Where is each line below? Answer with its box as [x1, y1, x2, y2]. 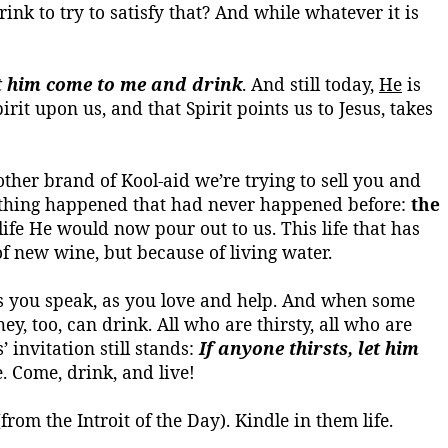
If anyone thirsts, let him [199, 336, 419, 360]
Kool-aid [121, 168, 190, 192]
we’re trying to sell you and [190, 168, 421, 192]
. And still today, [242, 72, 379, 96]
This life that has [281, 216, 420, 240]
